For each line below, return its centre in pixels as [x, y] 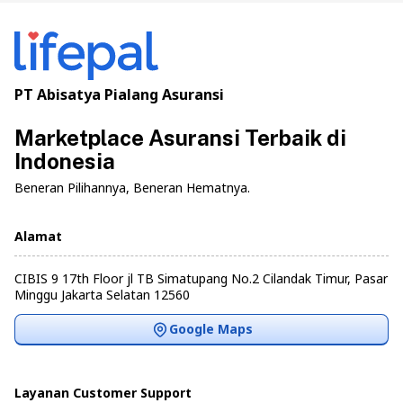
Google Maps [210, 329]
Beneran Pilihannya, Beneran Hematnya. [132, 188]
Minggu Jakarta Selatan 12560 [102, 295]
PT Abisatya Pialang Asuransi [119, 95]
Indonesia [65, 161]
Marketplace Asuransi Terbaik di [180, 138]
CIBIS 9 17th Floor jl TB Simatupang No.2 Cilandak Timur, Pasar [201, 279]
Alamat [38, 237]
